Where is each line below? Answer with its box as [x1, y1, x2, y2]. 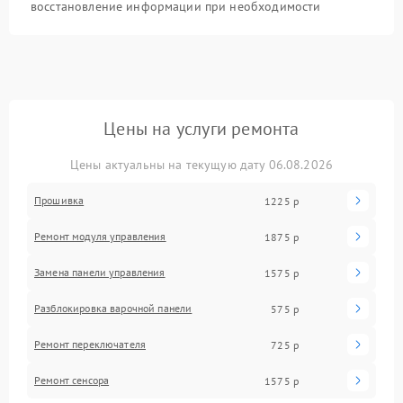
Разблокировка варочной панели [34, 301, 193, 315]
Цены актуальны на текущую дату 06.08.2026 [69, 157, 334, 173]
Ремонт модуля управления [34, 229, 166, 243]
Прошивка [34, 193, 85, 207]
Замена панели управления [34, 265, 166, 279]
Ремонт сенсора [34, 373, 110, 387]
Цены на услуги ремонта [103, 117, 300, 140]
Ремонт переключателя [34, 337, 146, 351]
